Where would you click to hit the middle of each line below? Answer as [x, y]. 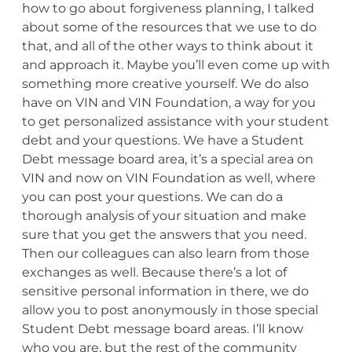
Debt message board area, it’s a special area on [167, 159]
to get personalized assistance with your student [175, 121]
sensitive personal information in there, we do [165, 291]
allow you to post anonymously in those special [170, 310]
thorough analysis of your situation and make [164, 215]
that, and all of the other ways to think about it [167, 46]
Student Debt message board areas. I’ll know [162, 328]
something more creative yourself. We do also [165, 83]
